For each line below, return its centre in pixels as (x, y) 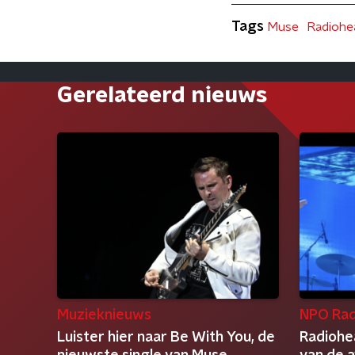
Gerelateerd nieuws (162, 96)
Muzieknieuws (104, 315)
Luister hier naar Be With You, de (166, 338)
